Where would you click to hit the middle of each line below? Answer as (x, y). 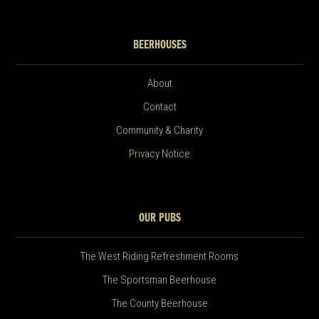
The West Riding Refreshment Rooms (159, 257)
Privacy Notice (159, 154)
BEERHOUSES (159, 46)
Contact (159, 107)
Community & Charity (159, 131)
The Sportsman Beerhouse (159, 280)
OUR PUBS (159, 219)
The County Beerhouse (159, 304)
